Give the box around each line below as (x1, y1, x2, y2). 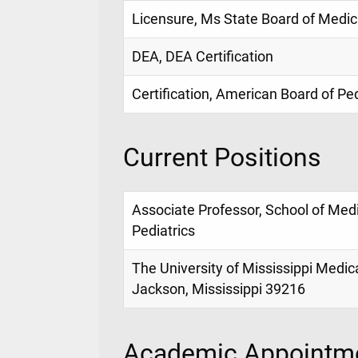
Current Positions (123, 142, 321, 173)
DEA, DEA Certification (132, 48, 273, 65)
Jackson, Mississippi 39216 (132, 281, 305, 298)
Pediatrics (132, 223, 195, 240)
